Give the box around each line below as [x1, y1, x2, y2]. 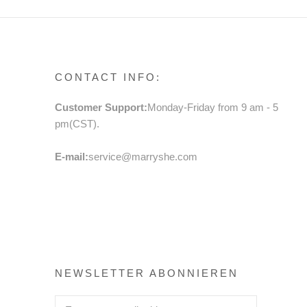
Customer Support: [55, 101, 147, 113]
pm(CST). [55, 117, 99, 130]
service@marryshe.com [88, 150, 197, 162]
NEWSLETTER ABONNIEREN [55, 267, 238, 279]
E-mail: [55, 150, 88, 162]
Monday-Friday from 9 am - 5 [147, 101, 278, 113]
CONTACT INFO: [55, 71, 161, 83]
